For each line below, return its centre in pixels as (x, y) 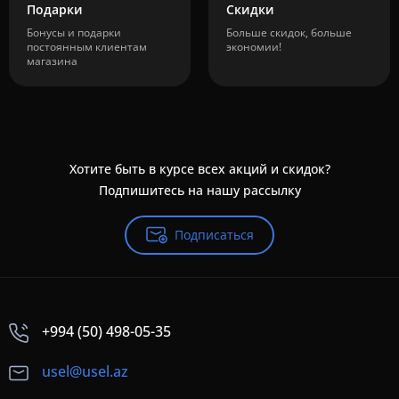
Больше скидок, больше (289, 33)
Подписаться (214, 235)
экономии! (254, 47)
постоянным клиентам (87, 47)
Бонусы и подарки (74, 33)
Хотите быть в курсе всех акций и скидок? (199, 169)
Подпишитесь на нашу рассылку (199, 191)
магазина (52, 61)
